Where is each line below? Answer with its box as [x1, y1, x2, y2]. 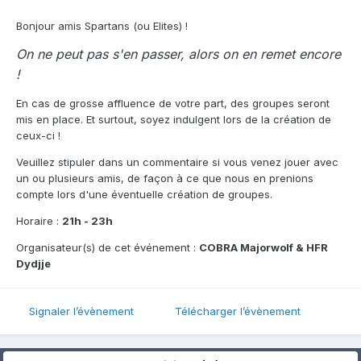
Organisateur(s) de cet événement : [16, 240, 199, 254]
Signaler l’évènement [29, 305, 134, 318]
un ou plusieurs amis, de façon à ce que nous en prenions [16, 171, 313, 185]
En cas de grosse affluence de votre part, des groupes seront [16, 96, 330, 110]
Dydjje [16, 256, 51, 270]
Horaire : [16, 214, 62, 227]
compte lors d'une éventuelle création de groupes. [16, 187, 272, 201]
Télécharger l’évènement [175, 305, 301, 318]
